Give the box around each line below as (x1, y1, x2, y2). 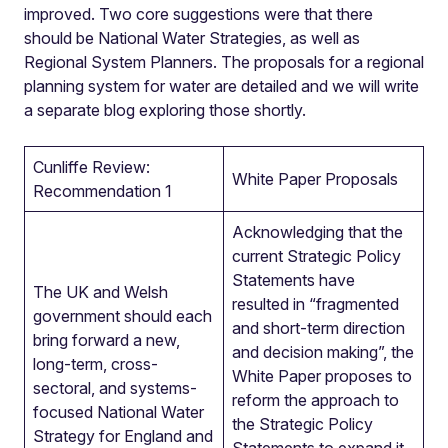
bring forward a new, (33, 330, 180, 350)
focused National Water (33, 402, 204, 422)
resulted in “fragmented (232, 294, 399, 314)
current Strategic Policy (232, 246, 401, 266)
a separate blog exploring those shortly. (24, 100, 306, 120)
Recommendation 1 (33, 181, 172, 201)
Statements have (232, 270, 355, 290)
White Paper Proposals (232, 169, 398, 189)
